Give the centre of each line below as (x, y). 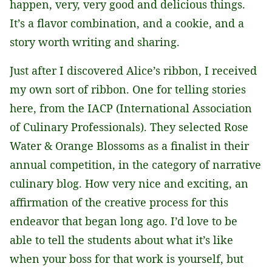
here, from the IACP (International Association (131, 108)
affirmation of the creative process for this (119, 202)
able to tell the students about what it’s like (121, 240)
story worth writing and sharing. (95, 42)
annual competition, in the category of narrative (135, 165)
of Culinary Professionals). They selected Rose (129, 127)
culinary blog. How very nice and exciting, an (129, 183)
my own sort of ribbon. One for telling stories (128, 89)
